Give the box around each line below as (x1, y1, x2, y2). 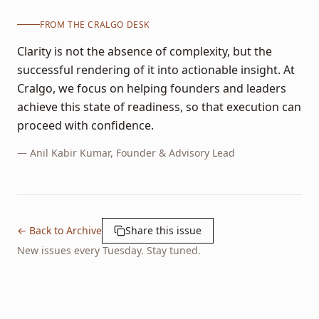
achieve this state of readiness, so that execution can (17, 98, 301, 115)
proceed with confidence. (17, 117, 154, 133)
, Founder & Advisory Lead (110, 145, 235, 159)
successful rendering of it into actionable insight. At (17, 61, 295, 78)
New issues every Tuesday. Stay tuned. (17, 243, 201, 257)
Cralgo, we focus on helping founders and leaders (17, 80, 286, 96)
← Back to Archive (17, 223, 102, 237)
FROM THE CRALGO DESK (40, 18, 150, 31)
